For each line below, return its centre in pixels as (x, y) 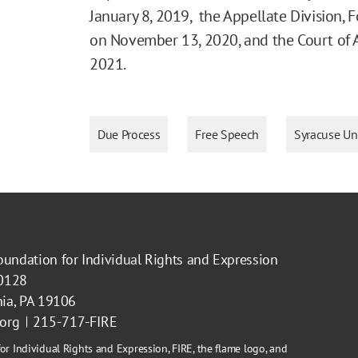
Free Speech (227, 134)
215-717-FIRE (75, 322)
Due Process (129, 134)
